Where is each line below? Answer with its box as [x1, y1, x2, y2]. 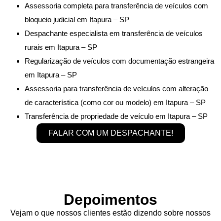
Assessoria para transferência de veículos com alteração [25, 84, 208, 93]
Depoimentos [64, 191, 157, 208]
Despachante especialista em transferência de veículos [25, 29, 203, 37]
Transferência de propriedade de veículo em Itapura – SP [25, 111, 208, 120]
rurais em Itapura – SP [25, 42, 97, 51]
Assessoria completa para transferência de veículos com [25, 1, 208, 10]
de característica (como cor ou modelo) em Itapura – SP [25, 98, 206, 107]
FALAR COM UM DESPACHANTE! [48, 128, 173, 137]
